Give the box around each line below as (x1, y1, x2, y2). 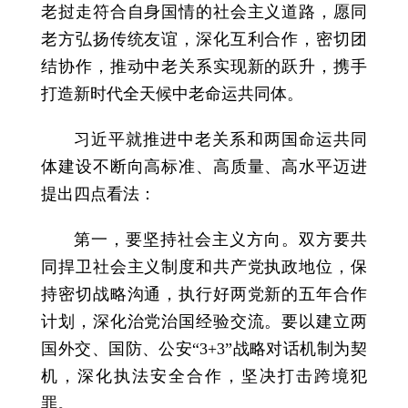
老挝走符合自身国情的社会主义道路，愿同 (41, 3, 367, 22)
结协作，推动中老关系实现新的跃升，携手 (41, 57, 367, 76)
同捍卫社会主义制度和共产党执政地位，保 (41, 258, 367, 277)
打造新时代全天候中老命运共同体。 (41, 85, 304, 104)
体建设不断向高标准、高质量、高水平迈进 (41, 158, 367, 177)
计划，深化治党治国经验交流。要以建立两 (41, 312, 367, 331)
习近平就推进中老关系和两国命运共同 (74, 130, 367, 149)
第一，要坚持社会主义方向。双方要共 (74, 230, 367, 250)
